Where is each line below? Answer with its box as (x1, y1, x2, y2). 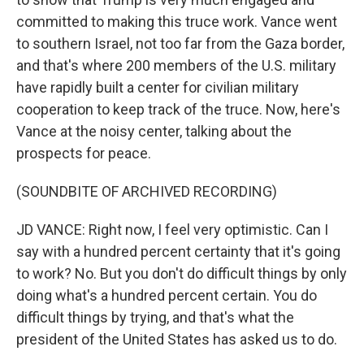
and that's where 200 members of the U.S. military (16, 57, 336, 74)
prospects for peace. (16, 145, 151, 162)
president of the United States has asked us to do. (16, 331, 337, 348)
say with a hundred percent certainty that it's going (16, 243, 340, 260)
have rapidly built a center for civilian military (16, 79, 299, 96)
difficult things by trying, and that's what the (16, 309, 294, 326)
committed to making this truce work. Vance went (16, 13, 337, 30)
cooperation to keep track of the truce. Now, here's (16, 101, 340, 118)
